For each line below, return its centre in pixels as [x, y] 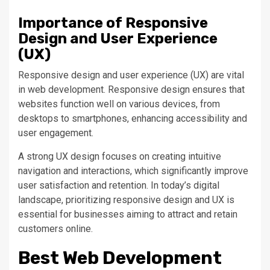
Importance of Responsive [113, 23]
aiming [140, 214]
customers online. [55, 228]
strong [40, 156]
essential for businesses [72, 214]
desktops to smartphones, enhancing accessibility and [133, 118]
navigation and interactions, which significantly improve [133, 171]
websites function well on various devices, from [119, 104]
